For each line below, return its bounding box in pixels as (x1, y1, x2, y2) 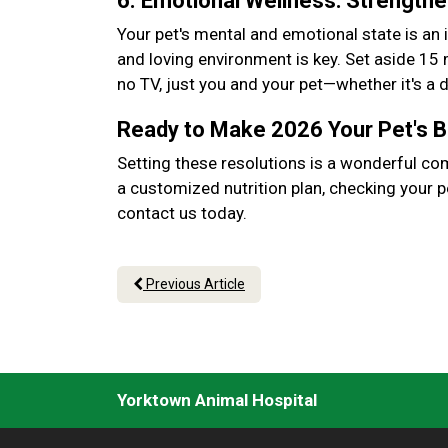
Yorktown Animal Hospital (117, 390, 317, 410)
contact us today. (117, 203, 255, 223)
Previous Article (143, 276, 245, 292)
